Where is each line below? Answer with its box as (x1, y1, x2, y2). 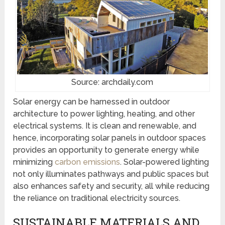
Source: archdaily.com (71, 77, 154, 87)
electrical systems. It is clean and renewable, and (13, 121, 197, 131)
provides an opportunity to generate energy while (13, 145, 200, 155)
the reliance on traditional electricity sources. (13, 193, 181, 203)
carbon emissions (55, 157, 121, 167)
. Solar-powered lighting (120, 157, 209, 167)
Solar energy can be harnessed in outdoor (13, 96, 170, 106)
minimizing (13, 157, 55, 167)
